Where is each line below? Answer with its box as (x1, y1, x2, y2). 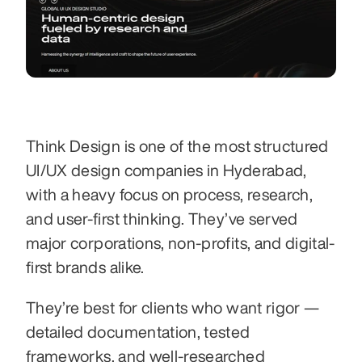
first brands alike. (26, 259, 145, 276)
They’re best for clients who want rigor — (26, 299, 320, 317)
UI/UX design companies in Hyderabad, (26, 162, 307, 179)
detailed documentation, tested (26, 323, 250, 341)
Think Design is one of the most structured (26, 137, 329, 155)
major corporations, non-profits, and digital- (26, 234, 335, 252)
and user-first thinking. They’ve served (26, 210, 298, 228)
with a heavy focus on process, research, (26, 186, 314, 204)
